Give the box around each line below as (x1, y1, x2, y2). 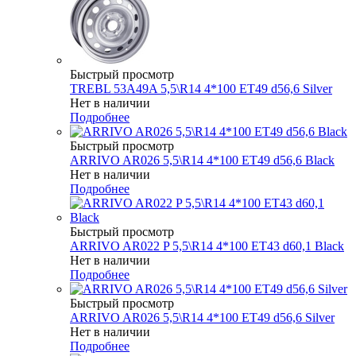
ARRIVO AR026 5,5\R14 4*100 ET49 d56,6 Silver (70, 310, 335, 324)
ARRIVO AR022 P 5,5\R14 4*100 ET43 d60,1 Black (70, 238, 344, 253)
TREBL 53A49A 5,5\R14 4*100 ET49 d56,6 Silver (70, 81, 332, 95)
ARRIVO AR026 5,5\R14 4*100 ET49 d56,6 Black (70, 153, 335, 167)
